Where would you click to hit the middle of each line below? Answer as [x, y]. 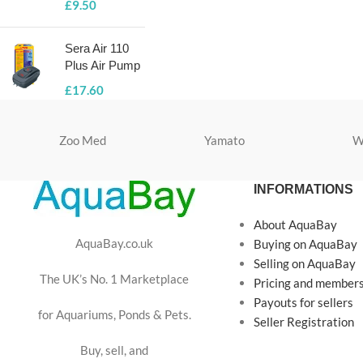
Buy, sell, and [115, 350]
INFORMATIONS [303, 189]
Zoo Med [83, 140]
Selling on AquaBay [304, 263]
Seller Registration [303, 322]
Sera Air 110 [97, 48]
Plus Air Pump [102, 65]
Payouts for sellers [303, 302]
